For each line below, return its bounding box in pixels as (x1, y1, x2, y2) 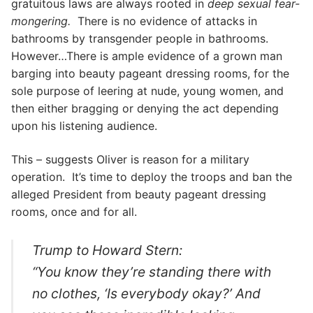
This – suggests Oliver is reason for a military (11, 152, 249, 166)
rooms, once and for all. (11, 204, 137, 219)
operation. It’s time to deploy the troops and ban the (11, 169, 292, 184)
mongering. (11, 14, 71, 29)
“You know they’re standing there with (32, 263, 272, 281)
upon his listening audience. (11, 119, 157, 133)
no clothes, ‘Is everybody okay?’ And (32, 285, 261, 303)
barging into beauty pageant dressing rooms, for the (11, 66, 289, 81)
